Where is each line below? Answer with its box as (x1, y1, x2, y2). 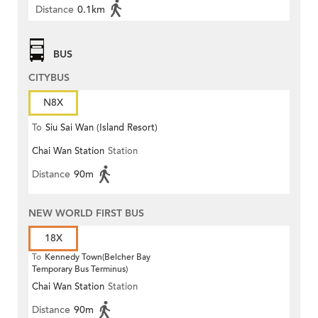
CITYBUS (28, 71, 70, 85)
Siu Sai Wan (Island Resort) (45, 121, 158, 135)
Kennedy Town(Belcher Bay (45, 251, 150, 263)
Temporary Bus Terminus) (32, 263, 128, 275)
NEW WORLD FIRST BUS (28, 207, 144, 221)
